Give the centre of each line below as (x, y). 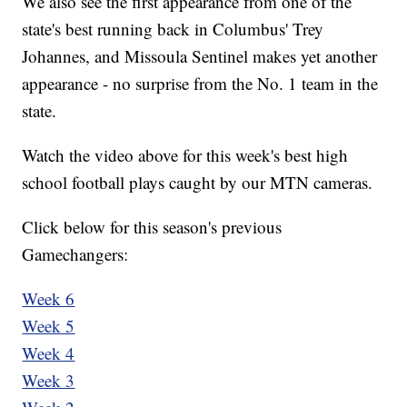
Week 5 (49, 325)
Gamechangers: (75, 253)
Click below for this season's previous (152, 226)
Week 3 (49, 380)
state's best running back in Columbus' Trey (173, 28)
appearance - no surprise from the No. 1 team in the (200, 83)
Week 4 (49, 352)
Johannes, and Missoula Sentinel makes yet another (200, 55)
